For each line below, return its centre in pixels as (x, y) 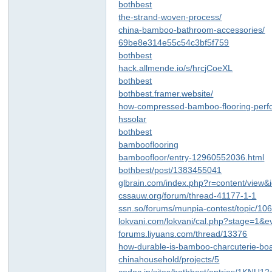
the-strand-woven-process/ (170, 17)
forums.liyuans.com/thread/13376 (183, 234)
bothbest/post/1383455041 (170, 170)
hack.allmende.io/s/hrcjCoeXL (176, 68)
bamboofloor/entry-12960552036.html (192, 157)
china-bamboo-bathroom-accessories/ (192, 30)
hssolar (133, 119)
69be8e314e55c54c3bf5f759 (174, 42)
